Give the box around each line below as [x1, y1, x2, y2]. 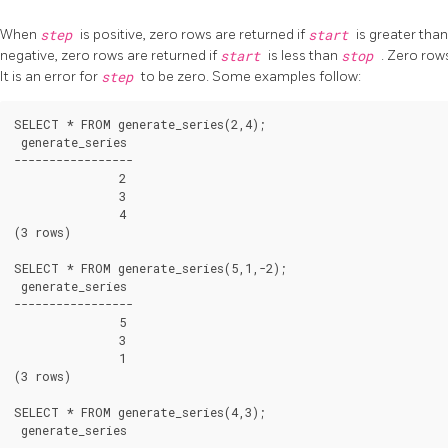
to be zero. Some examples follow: [141, 67, 361, 85]
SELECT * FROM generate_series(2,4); [14, 115, 266, 132]
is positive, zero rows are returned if [80, 25, 308, 43]
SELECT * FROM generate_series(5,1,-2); [14, 259, 287, 276]
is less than [268, 46, 341, 64]
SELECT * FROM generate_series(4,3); [14, 403, 266, 420]
